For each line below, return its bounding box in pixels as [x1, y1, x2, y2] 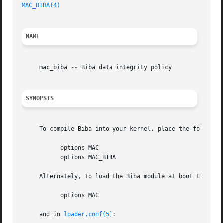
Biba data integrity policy [78, 64, 172, 71]
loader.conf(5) [64, 211, 113, 218]
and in [22, 211, 64, 218]
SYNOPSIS [26, 95, 54, 102]
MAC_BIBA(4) [22, 2, 61, 9]
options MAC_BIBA [22, 154, 50, 161]
